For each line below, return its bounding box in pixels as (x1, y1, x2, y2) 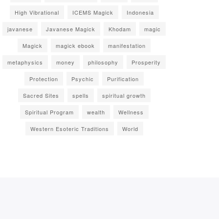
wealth (87, 108, 105, 116)
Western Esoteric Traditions (30, 125, 109, 133)
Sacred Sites (22, 91, 59, 100)
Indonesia (126, 8, 154, 17)
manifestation (108, 42, 146, 50)
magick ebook (56, 42, 95, 50)
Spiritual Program (24, 108, 74, 116)
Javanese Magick (46, 25, 95, 33)
